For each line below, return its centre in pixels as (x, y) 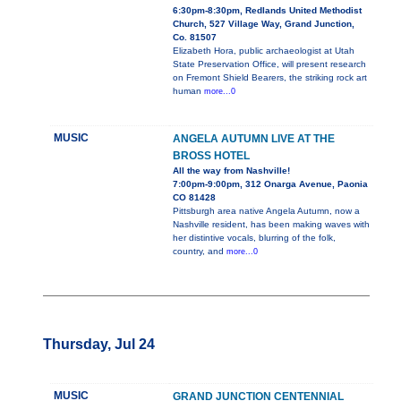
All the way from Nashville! (231, 171)
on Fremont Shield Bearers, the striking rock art (270, 78)
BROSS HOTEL (211, 156)
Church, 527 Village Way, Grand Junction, (264, 24)
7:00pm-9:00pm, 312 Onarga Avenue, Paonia (270, 184)
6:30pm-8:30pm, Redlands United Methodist (267, 11)
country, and (200, 252)
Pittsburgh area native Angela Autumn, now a (266, 211)
